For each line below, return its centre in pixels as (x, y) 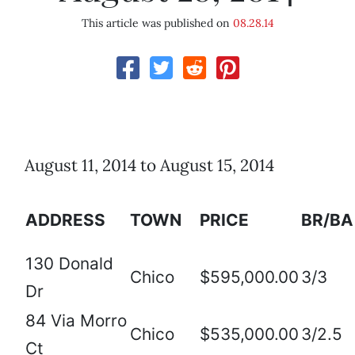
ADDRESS (65, 220)
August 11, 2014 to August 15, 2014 (149, 166)
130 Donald (69, 264)
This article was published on (157, 23)
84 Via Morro (76, 321)
